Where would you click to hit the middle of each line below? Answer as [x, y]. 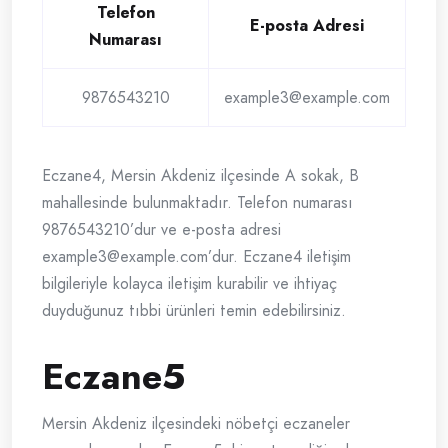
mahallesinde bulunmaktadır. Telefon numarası [197, 203]
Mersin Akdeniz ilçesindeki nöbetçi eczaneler [196, 424]
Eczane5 [113, 377]
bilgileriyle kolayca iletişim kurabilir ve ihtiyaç [189, 284]
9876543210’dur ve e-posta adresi [161, 230]
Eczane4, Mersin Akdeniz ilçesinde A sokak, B [200, 176]
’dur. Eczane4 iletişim [279, 257]
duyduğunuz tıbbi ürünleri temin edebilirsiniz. [194, 311]
